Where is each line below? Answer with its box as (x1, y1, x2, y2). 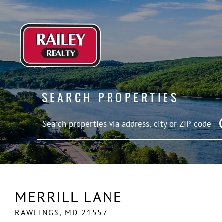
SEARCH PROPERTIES (41, 88, 179, 106)
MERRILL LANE (15, 187, 122, 206)
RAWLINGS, (15, 207, 65, 217)
